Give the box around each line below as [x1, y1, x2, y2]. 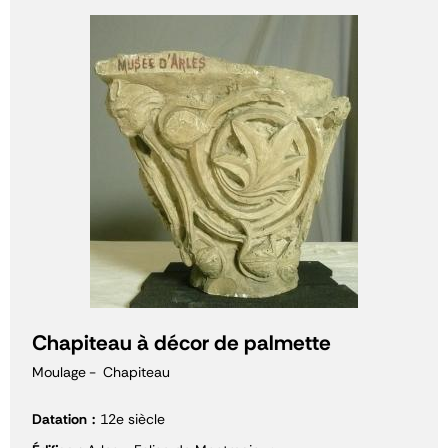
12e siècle [100, 410, 165, 428]
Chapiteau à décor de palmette [32, 329, 331, 357]
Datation [32, 410, 87, 428]
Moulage [32, 363, 86, 381]
